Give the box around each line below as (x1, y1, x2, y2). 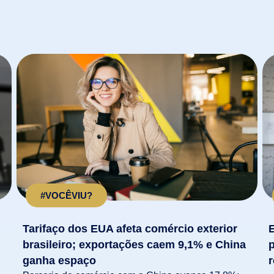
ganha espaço (22, 254, 96, 267)
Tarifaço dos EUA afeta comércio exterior (22, 222, 237, 235)
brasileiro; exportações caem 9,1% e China (22, 238, 246, 251)
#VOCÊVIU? (40, 190, 93, 201)
